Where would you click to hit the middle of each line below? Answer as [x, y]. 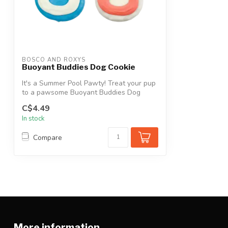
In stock [33, 119]
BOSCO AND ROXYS [54, 60]
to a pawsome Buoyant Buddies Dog [81, 92]
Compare [48, 137]
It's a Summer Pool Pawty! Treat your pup [89, 83]
